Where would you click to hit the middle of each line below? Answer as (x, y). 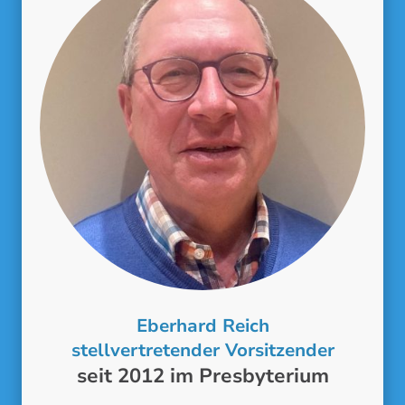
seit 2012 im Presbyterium (202, 377)
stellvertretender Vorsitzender (202, 351)
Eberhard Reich (202, 326)
